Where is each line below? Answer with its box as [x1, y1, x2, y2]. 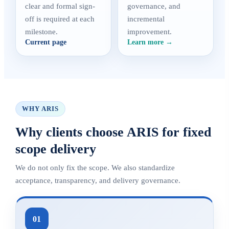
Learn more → [127, 38, 173, 46]
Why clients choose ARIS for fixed [15, 125, 211, 140]
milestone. [25, 28, 58, 36]
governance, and [127, 2, 180, 10]
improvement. [127, 28, 172, 36]
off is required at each [25, 15, 95, 23]
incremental [127, 15, 165, 23]
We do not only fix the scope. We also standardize [15, 164, 175, 172]
